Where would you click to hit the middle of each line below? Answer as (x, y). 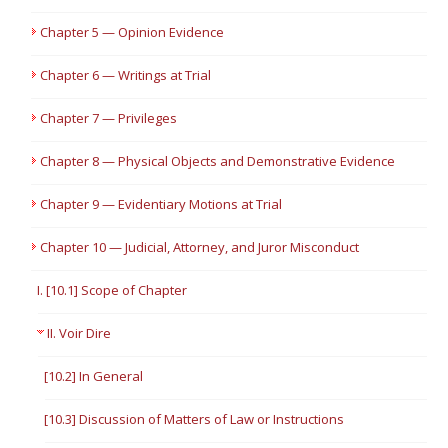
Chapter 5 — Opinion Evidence (132, 32)
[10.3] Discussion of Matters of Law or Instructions (194, 419)
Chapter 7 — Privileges (109, 118)
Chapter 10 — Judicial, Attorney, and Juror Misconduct (200, 247)
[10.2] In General (94, 376)
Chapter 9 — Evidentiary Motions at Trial (161, 204)
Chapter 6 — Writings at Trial (126, 75)
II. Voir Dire (79, 333)
